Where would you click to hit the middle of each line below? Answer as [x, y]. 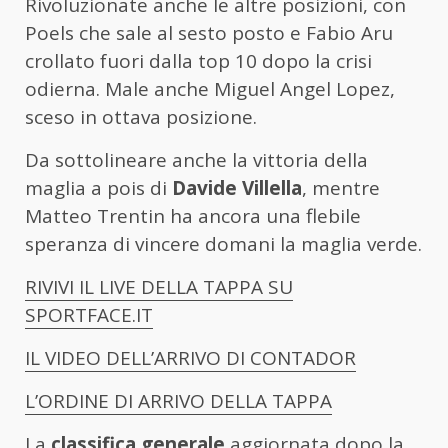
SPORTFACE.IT [89, 315]
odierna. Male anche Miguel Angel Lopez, [210, 89]
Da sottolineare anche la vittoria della [196, 160]
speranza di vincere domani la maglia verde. [223, 244]
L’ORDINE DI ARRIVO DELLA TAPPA [178, 401]
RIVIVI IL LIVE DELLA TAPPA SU [159, 287]
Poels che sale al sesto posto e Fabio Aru [209, 33]
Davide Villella [237, 188]
